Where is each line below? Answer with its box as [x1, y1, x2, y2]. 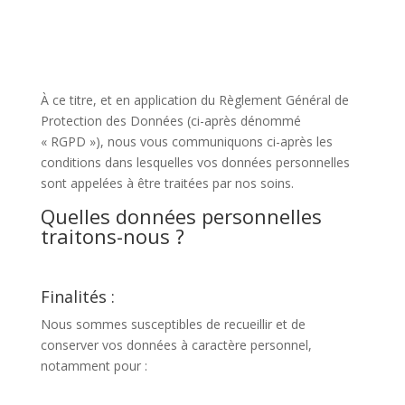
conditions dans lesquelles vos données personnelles [40, 154, 350, 171]
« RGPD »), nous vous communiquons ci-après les [40, 133, 333, 150]
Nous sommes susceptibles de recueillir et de [40, 316, 306, 333]
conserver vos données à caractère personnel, [40, 336, 312, 353]
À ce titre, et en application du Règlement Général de [40, 91, 349, 108]
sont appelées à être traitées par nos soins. [40, 174, 294, 192]
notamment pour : [40, 357, 147, 374]
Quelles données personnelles [40, 202, 322, 230]
